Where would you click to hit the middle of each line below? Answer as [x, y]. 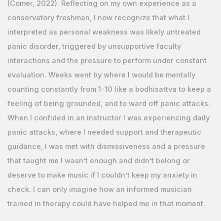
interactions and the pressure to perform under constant [107, 60]
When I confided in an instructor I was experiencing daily [108, 118]
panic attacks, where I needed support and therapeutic [104, 132]
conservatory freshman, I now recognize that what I [98, 18]
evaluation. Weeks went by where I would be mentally [101, 75]
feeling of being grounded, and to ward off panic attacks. [109, 103]
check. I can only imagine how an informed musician [99, 189]
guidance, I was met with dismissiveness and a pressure [106, 146]
